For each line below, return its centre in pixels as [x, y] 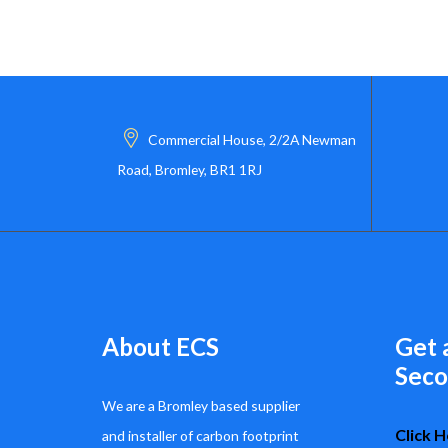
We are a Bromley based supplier [201, 405]
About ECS [160, 346]
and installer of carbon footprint [200, 435]
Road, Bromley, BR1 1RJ [189, 169]
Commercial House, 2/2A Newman [252, 139]
